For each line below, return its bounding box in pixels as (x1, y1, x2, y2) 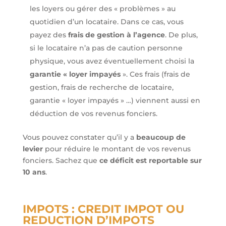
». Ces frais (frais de (120, 70, 190, 79)
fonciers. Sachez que (22, 156, 99, 165)
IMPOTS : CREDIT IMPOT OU (22, 202, 184, 216)
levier (22, 144, 43, 154)
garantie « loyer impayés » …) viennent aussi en (29, 96, 200, 105)
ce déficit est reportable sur (99, 156, 202, 165)
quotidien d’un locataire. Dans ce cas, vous (29, 17, 184, 27)
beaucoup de (136, 133, 186, 142)
